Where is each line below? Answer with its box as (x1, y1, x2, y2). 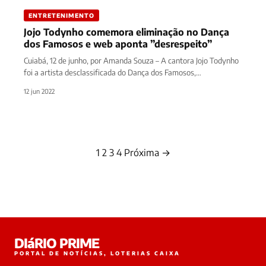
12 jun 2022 (24, 87, 55, 95)
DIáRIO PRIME (14, 234, 99, 251)
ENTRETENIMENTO (28, 11, 94, 19)
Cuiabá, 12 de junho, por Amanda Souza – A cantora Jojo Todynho (24, 55, 239, 65)
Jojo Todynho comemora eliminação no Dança (24, 26, 229, 38)
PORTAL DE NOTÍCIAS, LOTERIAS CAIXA (14, 249, 180, 256)
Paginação (132, 154, 202, 172)
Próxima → (123, 146, 170, 159)
